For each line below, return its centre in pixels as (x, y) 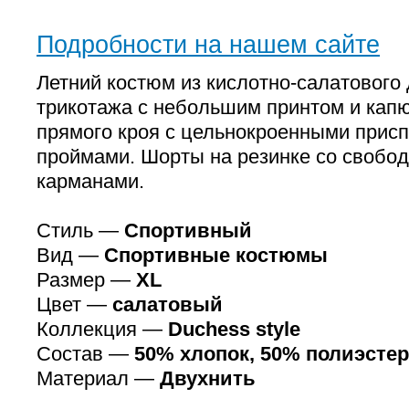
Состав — (85, 354)
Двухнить (208, 378)
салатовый (168, 304)
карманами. (90, 181)
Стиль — (80, 231)
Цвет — (74, 304)
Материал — (98, 378)
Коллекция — (102, 329)
